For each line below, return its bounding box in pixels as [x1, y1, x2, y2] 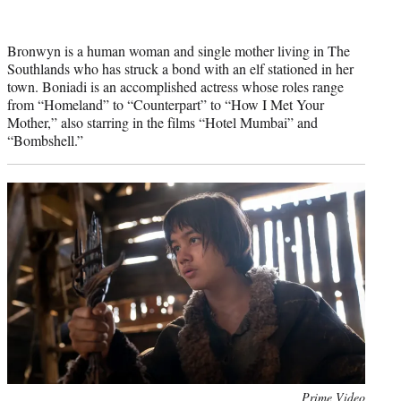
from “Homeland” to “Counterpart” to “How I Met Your [7, 95, 324, 115]
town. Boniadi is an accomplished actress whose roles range [7, 77, 344, 97]
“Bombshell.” [7, 131, 83, 150]
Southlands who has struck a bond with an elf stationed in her [7, 59, 354, 79]
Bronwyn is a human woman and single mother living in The [7, 41, 350, 61]
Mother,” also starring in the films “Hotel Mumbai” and [7, 113, 318, 132]
